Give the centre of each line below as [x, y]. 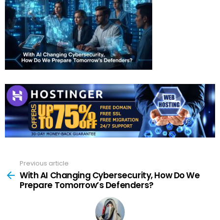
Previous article [44, 163]
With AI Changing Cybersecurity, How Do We [110, 176]
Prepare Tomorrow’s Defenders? [87, 185]
